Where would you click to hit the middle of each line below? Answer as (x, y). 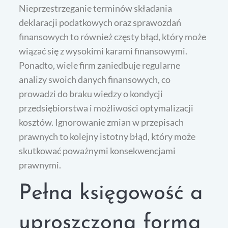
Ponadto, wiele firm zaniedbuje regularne (100, 65)
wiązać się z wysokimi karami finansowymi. (103, 51)
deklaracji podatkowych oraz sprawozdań (100, 23)
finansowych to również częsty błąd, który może (113, 37)
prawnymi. (40, 165)
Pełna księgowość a (111, 194)
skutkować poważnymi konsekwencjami (97, 151)
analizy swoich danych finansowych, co (95, 80)
